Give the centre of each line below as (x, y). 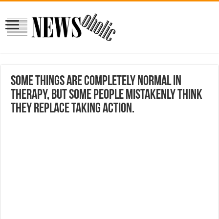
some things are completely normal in (96, 81)
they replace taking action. (73, 109)
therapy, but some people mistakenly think (107, 95)
